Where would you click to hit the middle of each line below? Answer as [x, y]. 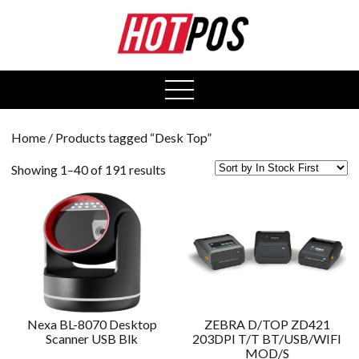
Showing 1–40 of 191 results [89, 169]
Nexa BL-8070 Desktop [92, 324]
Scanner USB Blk [92, 338]
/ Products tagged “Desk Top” [129, 137]
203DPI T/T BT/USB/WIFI [267, 338]
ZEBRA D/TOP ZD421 [267, 324]
